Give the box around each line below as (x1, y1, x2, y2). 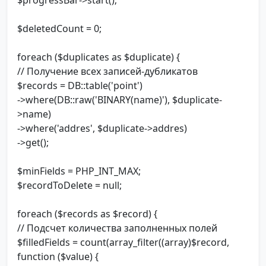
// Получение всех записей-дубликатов (17, 65, 198, 78)
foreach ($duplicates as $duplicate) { (17, 50, 180, 64)
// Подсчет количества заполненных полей (17, 221, 217, 235)
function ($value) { (17, 250, 99, 264)
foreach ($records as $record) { (17, 207, 157, 221)
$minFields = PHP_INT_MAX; (17, 164, 141, 178)
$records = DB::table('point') (17, 79, 142, 93)
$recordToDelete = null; (17, 179, 122, 192)
